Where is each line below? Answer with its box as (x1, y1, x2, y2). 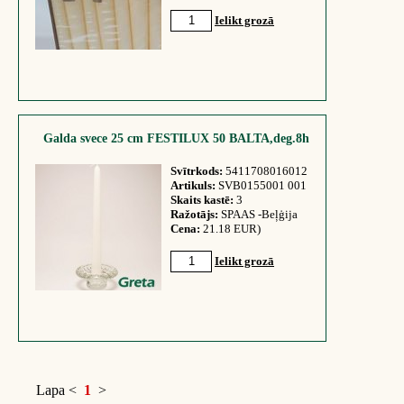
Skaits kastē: (170, 193, 234, 207)
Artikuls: (170, 179, 216, 192)
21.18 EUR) (203, 222, 261, 235)
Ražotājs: (170, 207, 218, 221)
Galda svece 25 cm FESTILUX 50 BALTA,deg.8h (42, 132, 309, 145)
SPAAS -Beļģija (218, 207, 298, 221)
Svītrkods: (170, 164, 223, 178)
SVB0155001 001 (216, 179, 307, 192)
